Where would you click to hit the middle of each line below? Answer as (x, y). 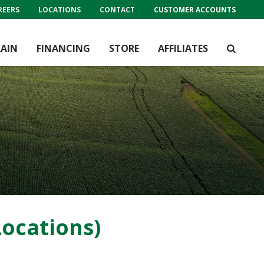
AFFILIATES (183, 48)
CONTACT (117, 9)
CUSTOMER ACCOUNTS (195, 9)
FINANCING (63, 48)
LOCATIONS (60, 9)
